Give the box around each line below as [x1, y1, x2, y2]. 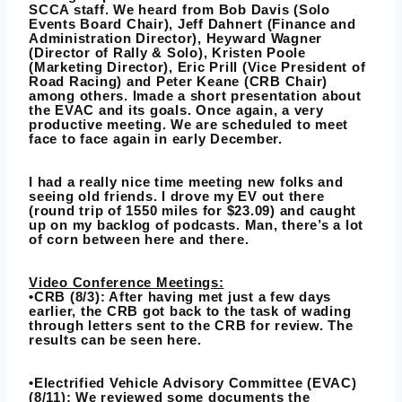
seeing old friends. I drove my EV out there [29, 188, 325, 205]
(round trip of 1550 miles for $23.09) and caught [29, 203, 356, 219]
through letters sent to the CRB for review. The [29, 318, 354, 334]
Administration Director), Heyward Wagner [29, 31, 322, 47]
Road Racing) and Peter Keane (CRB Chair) [29, 74, 328, 90]
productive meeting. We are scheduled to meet [29, 117, 348, 133]
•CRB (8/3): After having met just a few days [29, 289, 331, 305]
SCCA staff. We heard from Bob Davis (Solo [29, 2, 330, 18]
